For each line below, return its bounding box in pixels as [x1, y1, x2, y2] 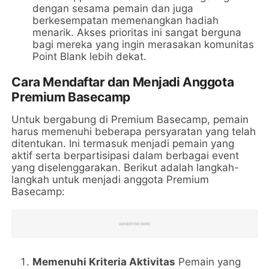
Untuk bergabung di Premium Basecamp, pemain [11, 113, 249, 125]
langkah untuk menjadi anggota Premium [11, 173, 210, 186]
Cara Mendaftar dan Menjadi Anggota [11, 74, 234, 89]
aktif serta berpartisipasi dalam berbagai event [11, 149, 240, 162]
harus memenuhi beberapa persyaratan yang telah [11, 125, 256, 138]
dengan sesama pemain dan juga [32, 2, 194, 14]
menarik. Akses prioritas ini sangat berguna [32, 26, 242, 38]
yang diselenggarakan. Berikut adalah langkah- [11, 161, 240, 174]
